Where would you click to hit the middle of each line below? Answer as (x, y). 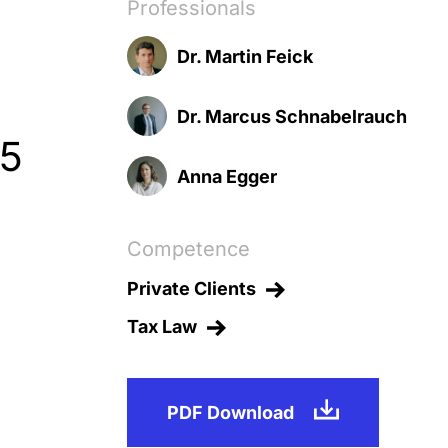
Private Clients (192, 288)
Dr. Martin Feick (245, 56)
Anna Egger (227, 176)
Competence (189, 249)
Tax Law (162, 327)
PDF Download (231, 413)
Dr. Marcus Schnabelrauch (292, 116)
